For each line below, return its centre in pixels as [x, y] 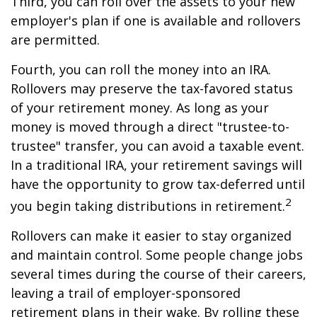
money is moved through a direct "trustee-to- [150, 127]
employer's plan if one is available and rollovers [156, 21]
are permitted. [55, 40]
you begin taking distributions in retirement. [148, 206]
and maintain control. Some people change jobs [157, 255]
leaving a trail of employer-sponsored [126, 293]
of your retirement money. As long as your [140, 108]
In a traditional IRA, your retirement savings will [156, 165]
